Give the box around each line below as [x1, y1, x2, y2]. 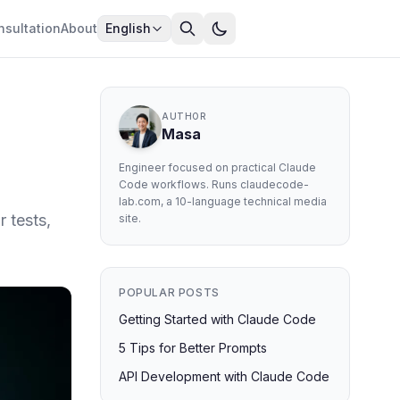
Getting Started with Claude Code [119, 312, 316, 327]
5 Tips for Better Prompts [119, 340, 267, 355]
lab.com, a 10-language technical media [119, 195, 327, 208]
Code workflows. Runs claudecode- [119, 178, 309, 191]
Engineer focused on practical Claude [119, 161, 316, 174]
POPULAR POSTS [119, 286, 220, 299]
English [105, 21, 151, 36]
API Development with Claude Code [119, 369, 329, 384]
